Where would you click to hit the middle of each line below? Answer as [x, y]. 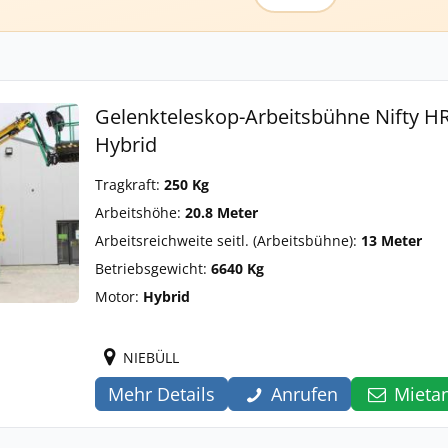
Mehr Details [161, 394]
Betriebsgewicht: [153, 268]
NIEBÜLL [151, 357]
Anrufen [305, 394]
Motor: [119, 296]
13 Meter [391, 240]
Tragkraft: [129, 184]
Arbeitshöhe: [140, 212]
